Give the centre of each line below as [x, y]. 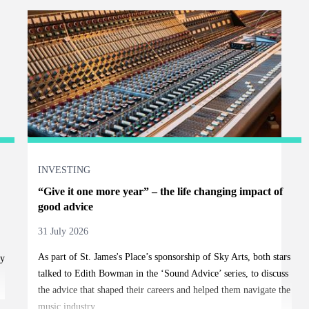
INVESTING [64, 170]
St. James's [101, 257]
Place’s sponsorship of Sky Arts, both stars [206, 257]
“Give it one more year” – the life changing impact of [160, 191]
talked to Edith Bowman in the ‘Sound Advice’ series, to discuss [163, 273]
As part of [59, 257]
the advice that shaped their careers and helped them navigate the [164, 290]
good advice [65, 206]
